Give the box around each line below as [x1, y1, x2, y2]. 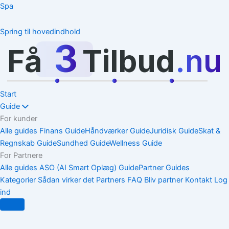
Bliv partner [144, 175, 183, 185]
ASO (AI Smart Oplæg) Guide [39, 163, 139, 172]
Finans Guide [39, 126, 85, 135]
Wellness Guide [109, 138, 162, 148]
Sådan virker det [38, 175, 94, 185]
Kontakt [185, 175, 212, 185]
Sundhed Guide [57, 138, 109, 148]
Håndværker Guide [85, 126, 150, 135]
